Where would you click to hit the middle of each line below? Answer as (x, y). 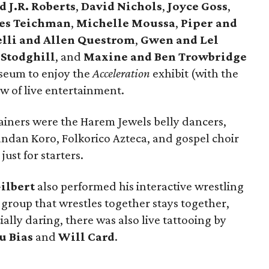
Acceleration (121, 73)
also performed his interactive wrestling (139, 186)
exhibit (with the (194, 73)
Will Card (86, 237)
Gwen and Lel (180, 40)
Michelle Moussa (126, 23)
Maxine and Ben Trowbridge (165, 56)
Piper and (209, 23)
